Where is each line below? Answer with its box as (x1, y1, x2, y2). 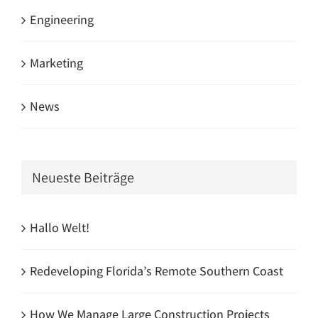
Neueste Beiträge (32, 168, 134, 187)
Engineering (30, 11, 94, 28)
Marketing (30, 55, 83, 72)
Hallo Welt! (30, 219, 89, 236)
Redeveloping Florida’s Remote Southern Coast (30, 262, 283, 279)
